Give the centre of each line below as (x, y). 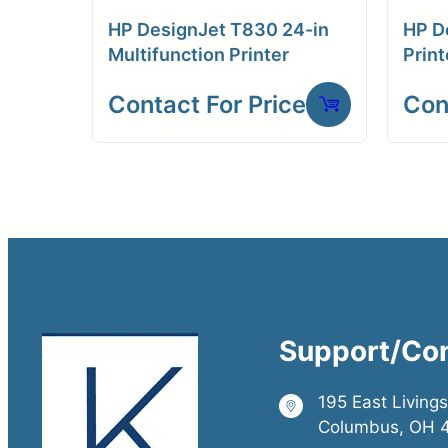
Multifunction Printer (198, 54)
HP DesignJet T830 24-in (218, 29)
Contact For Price (207, 104)
